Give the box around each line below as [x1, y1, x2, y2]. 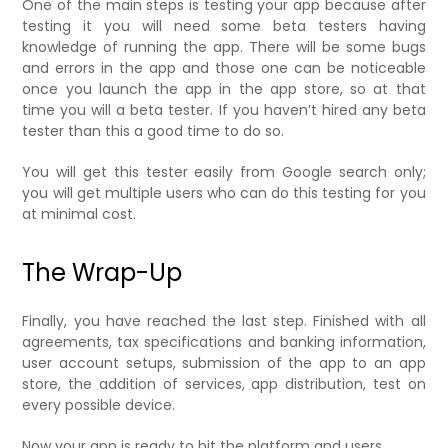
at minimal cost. [22, 203, 137, 224]
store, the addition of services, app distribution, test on [22, 373, 426, 394]
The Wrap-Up [22, 255, 183, 289]
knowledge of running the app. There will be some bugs [22, 36, 426, 57]
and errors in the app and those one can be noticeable [22, 57, 426, 78]
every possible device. [22, 394, 176, 415]
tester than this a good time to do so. [22, 120, 285, 141]
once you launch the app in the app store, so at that [22, 78, 426, 99]
